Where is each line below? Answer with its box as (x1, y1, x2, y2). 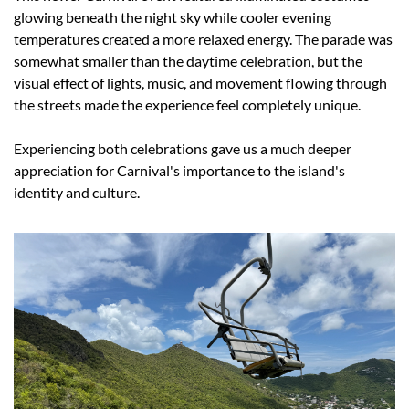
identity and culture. (14, 184, 140, 202)
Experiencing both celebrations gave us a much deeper (14, 140, 351, 158)
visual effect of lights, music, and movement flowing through (14, 74, 387, 92)
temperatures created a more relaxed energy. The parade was (14, 30, 393, 48)
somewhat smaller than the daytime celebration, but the (14, 52, 362, 70)
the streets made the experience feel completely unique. (14, 96, 361, 114)
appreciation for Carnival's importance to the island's (14, 162, 345, 180)
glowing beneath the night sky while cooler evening (14, 8, 331, 26)
